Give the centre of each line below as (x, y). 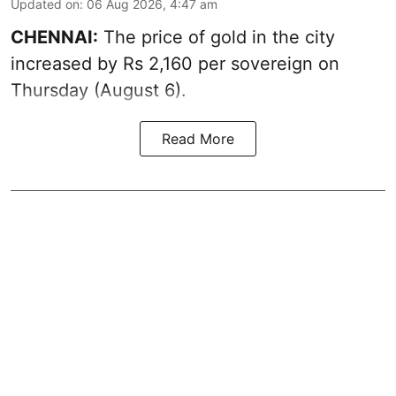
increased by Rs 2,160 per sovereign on (175, 63)
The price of (154, 37)
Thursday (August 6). (99, 90)
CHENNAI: (54, 37)
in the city (291, 37)
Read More (198, 138)
